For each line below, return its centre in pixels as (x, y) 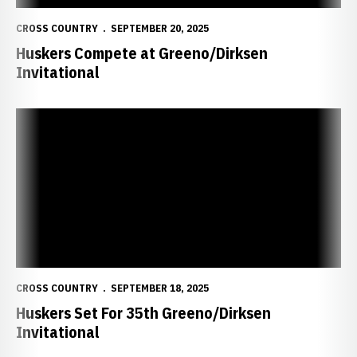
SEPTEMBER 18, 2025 (160, 288)
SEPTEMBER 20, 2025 (160, 28)
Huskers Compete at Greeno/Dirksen (142, 53)
